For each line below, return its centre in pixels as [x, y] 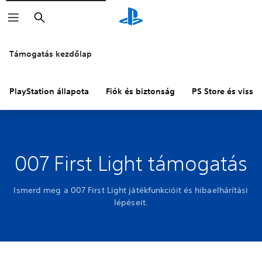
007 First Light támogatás [131, 163]
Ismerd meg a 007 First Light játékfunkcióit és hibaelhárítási [131, 190]
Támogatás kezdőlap [51, 54]
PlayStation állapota [49, 91]
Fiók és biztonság [140, 91]
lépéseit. [131, 202]
